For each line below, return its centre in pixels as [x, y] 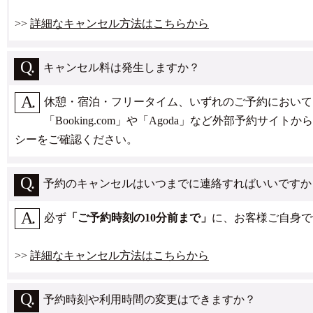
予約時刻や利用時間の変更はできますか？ [150, 299]
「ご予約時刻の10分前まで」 [139, 218]
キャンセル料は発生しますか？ [122, 67]
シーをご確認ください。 [76, 139]
